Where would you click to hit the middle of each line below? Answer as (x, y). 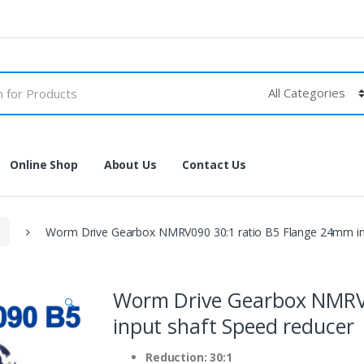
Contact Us (214, 164)
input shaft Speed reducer (234, 326)
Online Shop (44, 164)
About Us (130, 164)
